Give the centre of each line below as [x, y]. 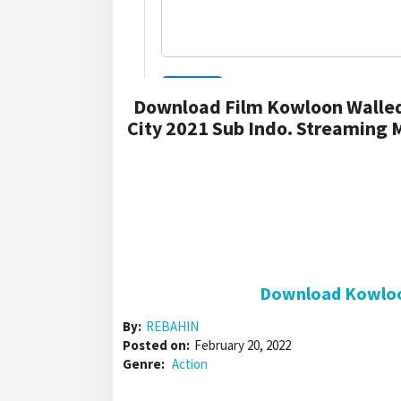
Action [190, 364]
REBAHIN [172, 327]
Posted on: [156, 346]
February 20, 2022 [243, 346]
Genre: [145, 364]
